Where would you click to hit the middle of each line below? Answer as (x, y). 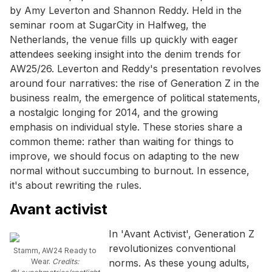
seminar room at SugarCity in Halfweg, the (108, 25)
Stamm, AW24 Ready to (55, 250)
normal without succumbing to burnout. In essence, (130, 170)
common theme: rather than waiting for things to (122, 141)
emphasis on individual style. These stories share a (126, 127)
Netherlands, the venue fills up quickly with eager (124, 39)
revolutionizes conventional (172, 248)
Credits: (65, 261)
